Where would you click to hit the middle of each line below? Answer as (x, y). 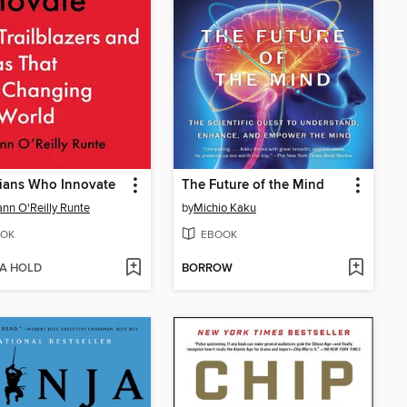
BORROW (207, 268)
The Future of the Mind (253, 186)
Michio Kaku (225, 208)
